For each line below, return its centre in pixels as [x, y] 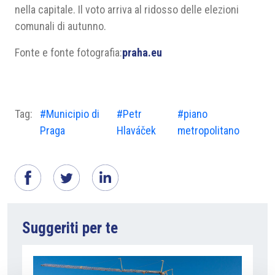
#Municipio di [70, 114]
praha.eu [142, 52]
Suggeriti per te [70, 228]
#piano [193, 114]
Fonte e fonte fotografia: [68, 52]
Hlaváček [137, 130]
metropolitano [209, 130]
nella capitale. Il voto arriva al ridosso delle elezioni [127, 10]
